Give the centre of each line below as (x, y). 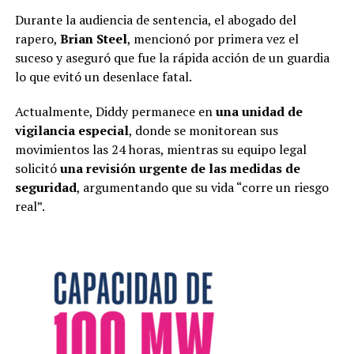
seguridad (45, 187)
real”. (30, 206)
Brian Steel (93, 38)
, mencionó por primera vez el (213, 38)
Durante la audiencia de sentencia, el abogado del (155, 19)
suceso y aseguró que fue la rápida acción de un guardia (172, 57)
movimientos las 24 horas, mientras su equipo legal (160, 149)
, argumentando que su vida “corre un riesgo (202, 187)
